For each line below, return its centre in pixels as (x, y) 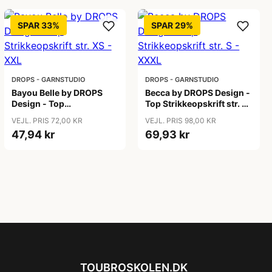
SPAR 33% (38, 25)
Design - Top (38, 104)
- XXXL (160, 114)
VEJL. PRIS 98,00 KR (181, 121)
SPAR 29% (172, 25)
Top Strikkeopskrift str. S (196, 104)
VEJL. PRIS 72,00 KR (47, 121)
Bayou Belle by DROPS (57, 93)
